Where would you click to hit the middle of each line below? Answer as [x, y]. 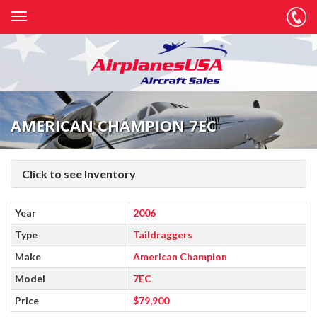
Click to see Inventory [79, 173]
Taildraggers [163, 234]
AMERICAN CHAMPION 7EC [114, 125]
